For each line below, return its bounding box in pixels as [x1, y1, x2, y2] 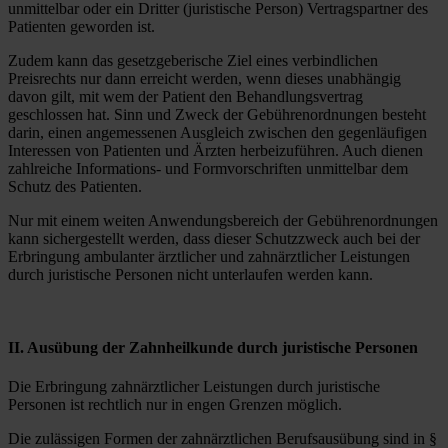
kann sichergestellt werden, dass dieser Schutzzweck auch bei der [8, 229, 420, 247]
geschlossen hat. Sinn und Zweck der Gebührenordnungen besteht [8, 105, 426, 123]
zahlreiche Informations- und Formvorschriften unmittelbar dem [8, 159, 408, 177]
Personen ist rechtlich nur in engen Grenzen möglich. [8, 396, 342, 414]
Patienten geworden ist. [8, 17, 155, 35]
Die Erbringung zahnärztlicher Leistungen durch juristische [8, 378, 380, 396]
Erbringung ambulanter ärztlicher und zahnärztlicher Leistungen [8, 247, 410, 265]
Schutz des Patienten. [8, 177, 142, 195]
